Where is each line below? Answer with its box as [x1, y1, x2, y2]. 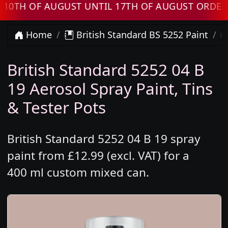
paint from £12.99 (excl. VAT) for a [7, 148, 189, 164]
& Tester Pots [7, 96, 106, 119]
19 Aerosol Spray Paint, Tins [7, 77, 213, 100]
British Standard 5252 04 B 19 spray [7, 131, 200, 147]
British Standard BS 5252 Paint [74, 28, 208, 41]
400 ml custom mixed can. [7, 164, 149, 181]
